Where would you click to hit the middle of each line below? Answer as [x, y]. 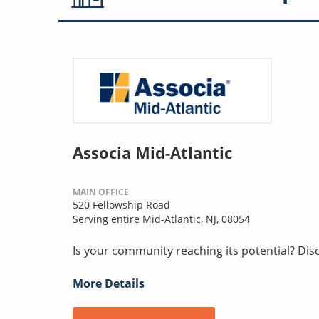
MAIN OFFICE [101, 192]
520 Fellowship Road [121, 205]
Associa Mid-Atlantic [152, 153]
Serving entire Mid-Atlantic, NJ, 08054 [161, 219]
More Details [109, 284]
